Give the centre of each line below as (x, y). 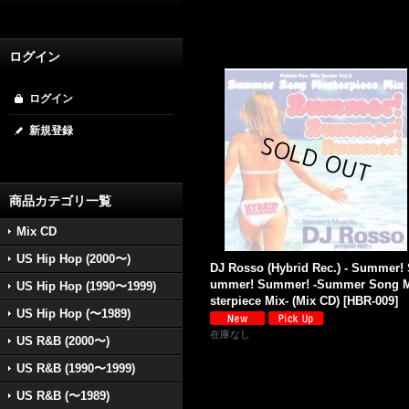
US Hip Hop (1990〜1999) (86, 286)
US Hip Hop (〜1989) (73, 314)
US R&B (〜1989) (63, 396)
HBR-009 (371, 301)
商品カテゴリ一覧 (60, 201)
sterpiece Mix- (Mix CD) (275, 301)
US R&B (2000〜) (63, 341)
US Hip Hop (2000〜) (73, 259)
